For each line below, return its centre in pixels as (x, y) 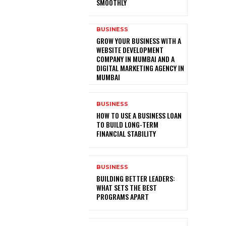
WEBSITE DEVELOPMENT (130, 50)
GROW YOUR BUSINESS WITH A (139, 41)
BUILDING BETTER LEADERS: (136, 178)
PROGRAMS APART (123, 196)
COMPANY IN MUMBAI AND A (135, 59)
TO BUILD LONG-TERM (127, 125)
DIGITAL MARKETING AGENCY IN (140, 68)
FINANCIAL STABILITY (126, 134)
